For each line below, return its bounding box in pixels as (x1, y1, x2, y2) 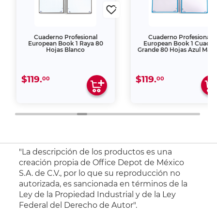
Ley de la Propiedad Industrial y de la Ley (19, 190, 176, 199)
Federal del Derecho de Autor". (19, 201, 138, 210)
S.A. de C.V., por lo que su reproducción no (19, 169, 181, 178)
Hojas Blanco (46, 46, 85, 53)
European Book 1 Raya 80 (28, 40, 103, 47)
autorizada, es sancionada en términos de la (19, 179, 188, 188)
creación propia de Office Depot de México (19, 158, 185, 167)
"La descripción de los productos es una (19, 147, 172, 156)
